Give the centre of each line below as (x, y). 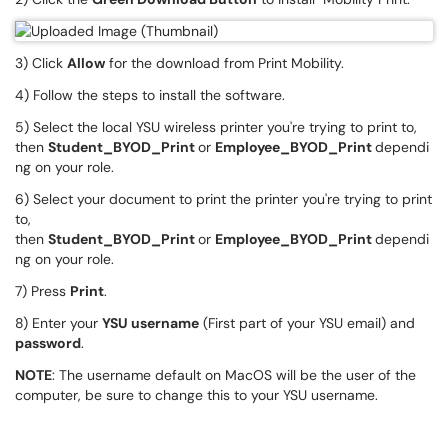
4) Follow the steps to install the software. (150, 95)
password (48, 343)
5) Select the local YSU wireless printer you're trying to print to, (216, 127)
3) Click (41, 63)
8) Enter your (58, 323)
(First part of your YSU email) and (307, 323)
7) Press (42, 291)
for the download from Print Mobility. (224, 63)
